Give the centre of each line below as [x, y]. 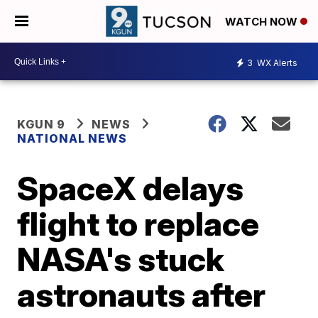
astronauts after [142, 295]
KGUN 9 [42, 124]
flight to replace [138, 224]
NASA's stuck [121, 259]
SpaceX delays [131, 188]
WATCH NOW [263, 22]
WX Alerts [276, 62]
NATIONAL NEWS [72, 138]
